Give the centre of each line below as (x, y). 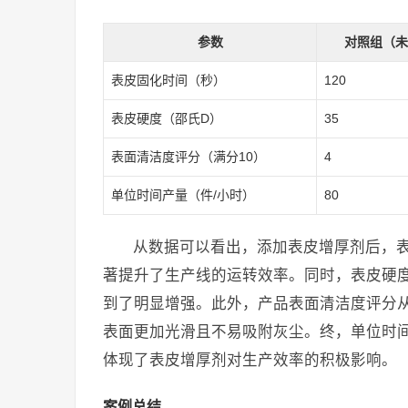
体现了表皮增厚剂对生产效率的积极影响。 (250, 360)
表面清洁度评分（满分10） (189, 157)
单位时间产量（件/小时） (183, 195)
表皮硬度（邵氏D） (167, 119)
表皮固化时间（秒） (168, 81)
